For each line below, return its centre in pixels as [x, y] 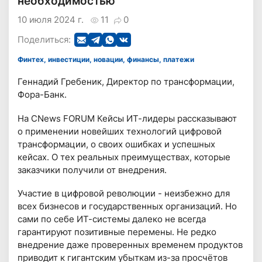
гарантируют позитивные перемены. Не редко [117, 232]
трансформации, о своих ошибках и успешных [117, 144]
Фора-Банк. [42, 95]
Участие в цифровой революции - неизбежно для [124, 193]
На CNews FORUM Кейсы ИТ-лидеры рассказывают [127, 118]
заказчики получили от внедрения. [92, 170]
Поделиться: [44, 40]
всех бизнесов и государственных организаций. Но [127, 206]
